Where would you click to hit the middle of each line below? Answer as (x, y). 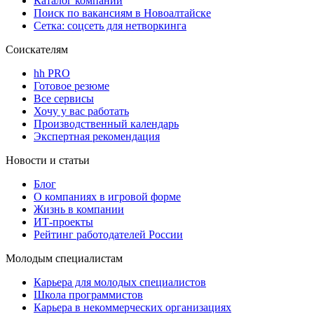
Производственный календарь (106, 123)
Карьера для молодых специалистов (120, 282)
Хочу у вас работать (81, 111)
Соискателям (37, 49)
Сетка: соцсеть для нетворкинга (110, 25)
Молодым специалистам (64, 258)
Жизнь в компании (79, 209)
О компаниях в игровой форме (107, 196)
